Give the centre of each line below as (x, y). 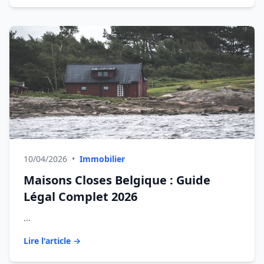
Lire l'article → (52, 241)
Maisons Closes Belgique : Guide (117, 180)
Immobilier (102, 159)
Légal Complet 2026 (80, 197)
